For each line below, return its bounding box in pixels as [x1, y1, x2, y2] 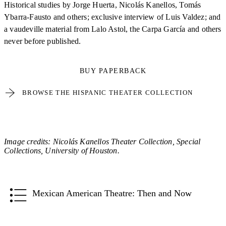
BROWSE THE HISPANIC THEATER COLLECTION [22, 89, 193, 97]
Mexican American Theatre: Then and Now [32, 188, 192, 199]
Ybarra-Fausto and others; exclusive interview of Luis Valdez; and [4, 13, 221, 22]
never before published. [4, 37, 81, 46]
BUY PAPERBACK [80, 67, 146, 75]
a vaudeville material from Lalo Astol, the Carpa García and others [4, 25, 221, 34]
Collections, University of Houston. [4, 146, 120, 155]
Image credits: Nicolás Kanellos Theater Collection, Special [4, 137, 201, 146]
